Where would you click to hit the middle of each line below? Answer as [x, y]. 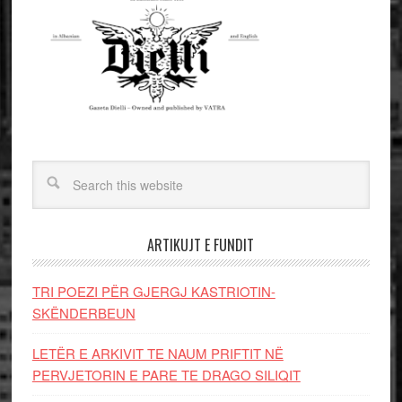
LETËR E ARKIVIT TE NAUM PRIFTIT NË [157, 353]
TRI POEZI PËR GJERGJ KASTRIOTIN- [153, 291]
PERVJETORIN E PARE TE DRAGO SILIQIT [166, 375]
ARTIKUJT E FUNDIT [201, 245]
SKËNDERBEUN [83, 313]
